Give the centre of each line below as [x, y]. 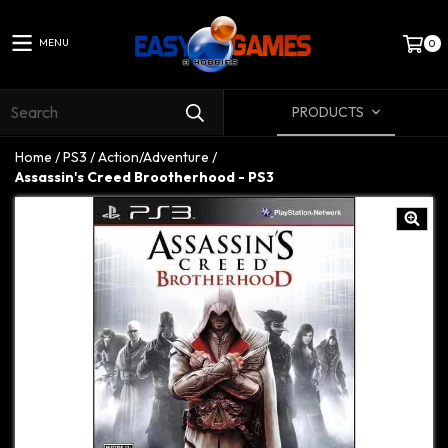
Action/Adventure [153, 156]
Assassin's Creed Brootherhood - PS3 [144, 176]
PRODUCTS [329, 111]
